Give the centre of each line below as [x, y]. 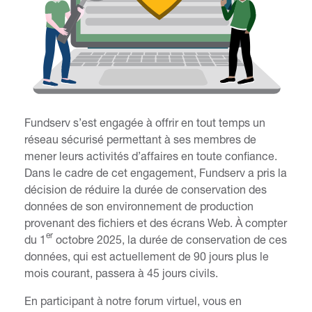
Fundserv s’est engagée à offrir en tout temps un [145, 122]
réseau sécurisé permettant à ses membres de [140, 139]
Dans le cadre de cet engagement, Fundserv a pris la [156, 172]
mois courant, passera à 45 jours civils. [121, 272]
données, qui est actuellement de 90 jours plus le [147, 256]
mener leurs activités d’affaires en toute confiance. [151, 155]
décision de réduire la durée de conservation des [146, 189]
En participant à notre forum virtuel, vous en [133, 300]
